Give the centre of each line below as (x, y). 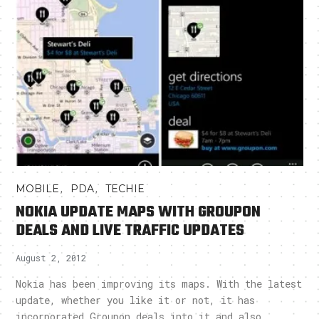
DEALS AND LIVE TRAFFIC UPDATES (130, 231)
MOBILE (38, 189)
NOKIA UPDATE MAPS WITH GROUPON (138, 213)
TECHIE (125, 189)
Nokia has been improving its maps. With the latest (159, 284)
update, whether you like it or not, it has (136, 300)
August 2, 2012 (51, 258)
